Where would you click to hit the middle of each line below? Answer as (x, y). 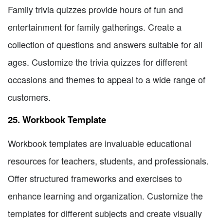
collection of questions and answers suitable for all (105, 44)
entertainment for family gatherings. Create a (95, 27)
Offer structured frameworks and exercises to (95, 178)
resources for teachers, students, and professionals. (108, 160)
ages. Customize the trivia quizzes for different (98, 62)
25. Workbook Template (57, 120)
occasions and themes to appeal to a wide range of (107, 79)
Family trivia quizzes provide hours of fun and (95, 9)
